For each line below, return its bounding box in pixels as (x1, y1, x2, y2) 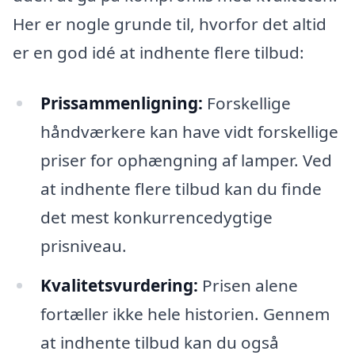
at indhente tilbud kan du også (40, 330, 279, 353)
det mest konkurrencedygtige (40, 205, 273, 228)
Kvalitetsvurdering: (40, 273, 198, 296)
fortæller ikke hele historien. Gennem (40, 302, 330, 325)
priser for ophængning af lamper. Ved (40, 148, 332, 171)
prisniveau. (40, 234, 127, 257)
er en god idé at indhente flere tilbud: (13, 41, 304, 64)
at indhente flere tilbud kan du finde (40, 177, 322, 200)
